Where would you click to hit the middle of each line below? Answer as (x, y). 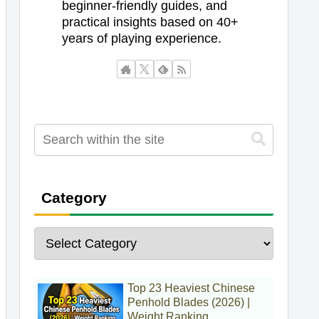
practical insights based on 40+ (150, 22)
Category (74, 197)
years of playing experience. (142, 38)
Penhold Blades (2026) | (189, 303)
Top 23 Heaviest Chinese (191, 288)
